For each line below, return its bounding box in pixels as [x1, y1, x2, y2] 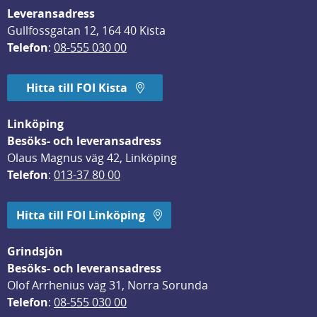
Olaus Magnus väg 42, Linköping [7, 149, 177, 166]
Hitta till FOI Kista [25, 79, 127, 96]
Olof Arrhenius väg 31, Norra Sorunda [7, 277, 208, 293]
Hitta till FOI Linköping [16, 207, 148, 223]
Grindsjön [7, 243, 63, 259]
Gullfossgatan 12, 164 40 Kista [7, 22, 166, 38]
